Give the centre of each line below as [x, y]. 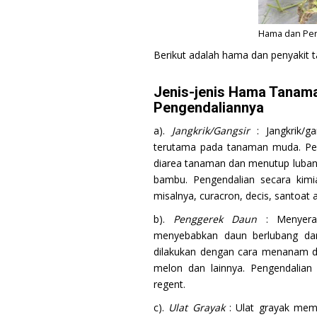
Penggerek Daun [215, 219]
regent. [169, 284]
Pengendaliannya [209, 107]
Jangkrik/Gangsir [211, 130]
